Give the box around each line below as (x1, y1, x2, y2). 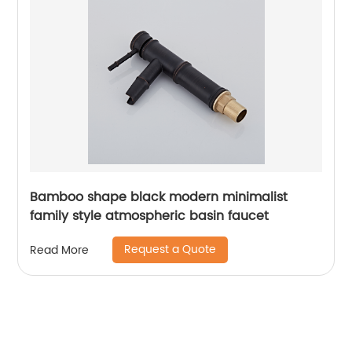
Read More (30, 240, 90, 259)
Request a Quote (124, 240, 217, 258)
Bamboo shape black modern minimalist (30, 187, 288, 207)
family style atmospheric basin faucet (30, 206, 269, 226)
